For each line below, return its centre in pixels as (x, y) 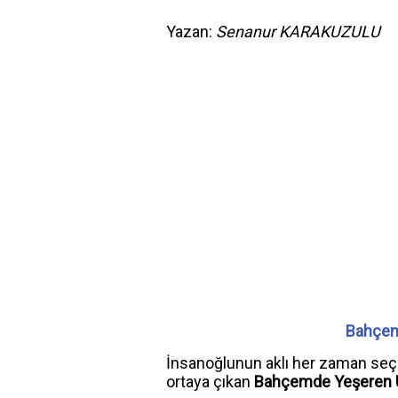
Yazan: (191, 32)
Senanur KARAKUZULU (298, 32)
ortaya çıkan (210, 382)
